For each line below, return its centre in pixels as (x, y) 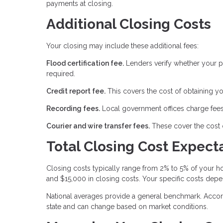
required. (61, 73)
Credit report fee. (76, 91)
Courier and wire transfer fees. (98, 126)
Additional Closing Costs (129, 24)
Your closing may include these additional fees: (122, 46)
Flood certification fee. (85, 63)
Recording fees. (73, 108)
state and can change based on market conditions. (127, 206)
